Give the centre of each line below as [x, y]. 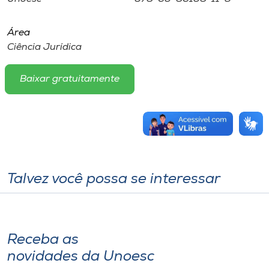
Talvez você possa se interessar [114, 180]
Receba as [43, 240]
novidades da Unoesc [81, 257]
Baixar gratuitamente [69, 80]
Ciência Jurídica [44, 48]
